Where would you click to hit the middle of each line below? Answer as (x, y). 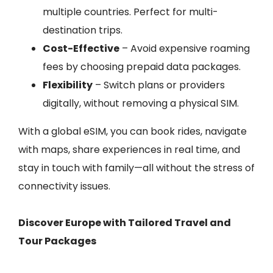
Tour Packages (57, 241)
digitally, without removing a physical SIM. (141, 103)
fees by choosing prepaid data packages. (142, 67)
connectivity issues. (64, 186)
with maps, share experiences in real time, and (129, 150)
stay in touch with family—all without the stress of (136, 168)
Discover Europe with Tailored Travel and (125, 223)
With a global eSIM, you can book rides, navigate (133, 131)
